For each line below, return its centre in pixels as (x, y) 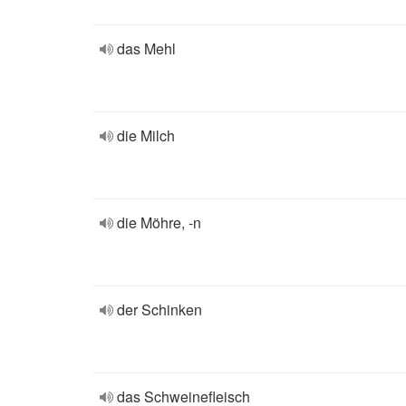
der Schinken (159, 309)
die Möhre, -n (159, 222)
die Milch (146, 135)
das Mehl (146, 48)
